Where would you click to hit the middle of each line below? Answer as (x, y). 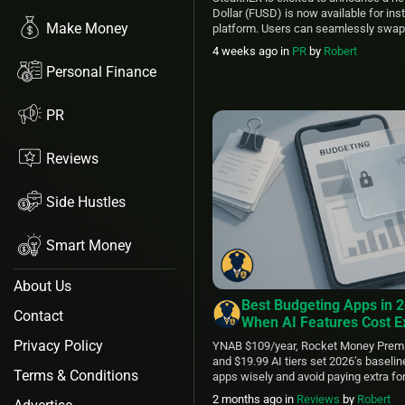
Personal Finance (101, 71)
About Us (42, 286)
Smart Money (89, 245)
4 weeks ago (246, 51)
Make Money (87, 28)
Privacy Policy (58, 346)
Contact (38, 316)
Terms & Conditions (76, 376)
